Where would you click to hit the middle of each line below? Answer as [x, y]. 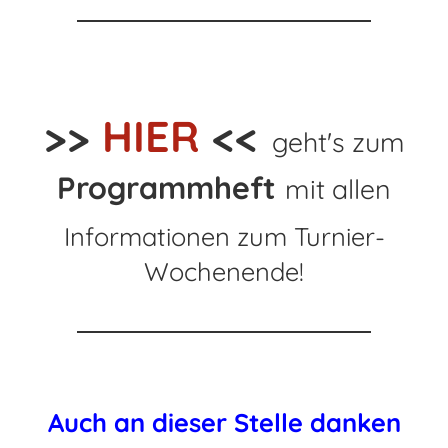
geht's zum [338, 142]
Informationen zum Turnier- [224, 236]
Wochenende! [224, 271]
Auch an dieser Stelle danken [224, 422]
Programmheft [171, 187]
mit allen [338, 189]
